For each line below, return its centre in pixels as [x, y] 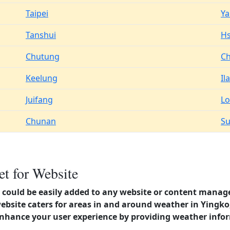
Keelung [42, 78]
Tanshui [41, 35]
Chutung [43, 56]
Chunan [41, 121]
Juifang [39, 100]
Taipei [37, 13]
